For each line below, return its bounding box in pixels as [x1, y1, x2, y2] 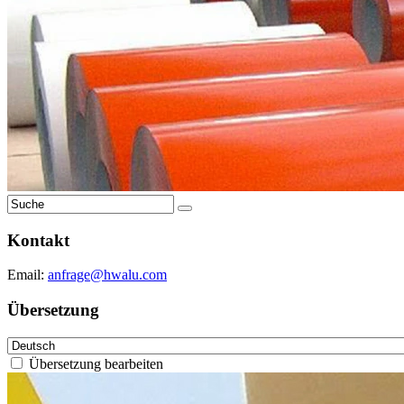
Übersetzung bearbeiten [25, 355, 163, 372]
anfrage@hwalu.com [48, 267, 167, 283]
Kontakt [7, 230, 69, 250]
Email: [7, 267, 48, 283]
